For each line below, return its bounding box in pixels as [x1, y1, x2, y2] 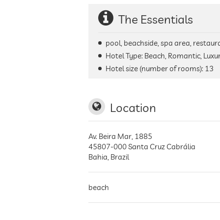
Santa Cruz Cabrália [128, 142, 195, 151]
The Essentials [118, 12, 193, 27]
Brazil [110, 152, 129, 162]
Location [110, 100, 156, 115]
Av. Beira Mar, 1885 [88, 132, 152, 141]
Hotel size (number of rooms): [106, 64, 205, 73]
